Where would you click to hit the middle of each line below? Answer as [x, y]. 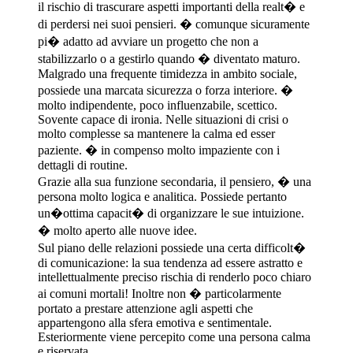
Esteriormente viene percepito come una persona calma [174, 336]
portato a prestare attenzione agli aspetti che [145, 308]
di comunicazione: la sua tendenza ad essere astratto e [170, 262]
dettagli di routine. [83, 165]
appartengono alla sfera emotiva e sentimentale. [155, 322]
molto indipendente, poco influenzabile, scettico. [158, 105]
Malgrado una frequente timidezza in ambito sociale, [167, 73]
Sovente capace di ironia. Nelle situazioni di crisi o [163, 119]
